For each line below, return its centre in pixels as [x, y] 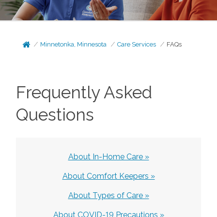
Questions [55, 115]
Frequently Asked [84, 92]
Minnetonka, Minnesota [74, 44]
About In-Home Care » [108, 156]
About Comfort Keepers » [108, 176]
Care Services [137, 44]
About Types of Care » [108, 195]
